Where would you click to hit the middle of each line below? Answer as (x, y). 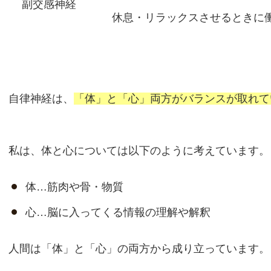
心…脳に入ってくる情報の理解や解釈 (118, 212)
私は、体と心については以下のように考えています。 (139, 151)
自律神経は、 (41, 99)
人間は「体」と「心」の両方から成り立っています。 (139, 249)
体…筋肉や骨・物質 (74, 187)
